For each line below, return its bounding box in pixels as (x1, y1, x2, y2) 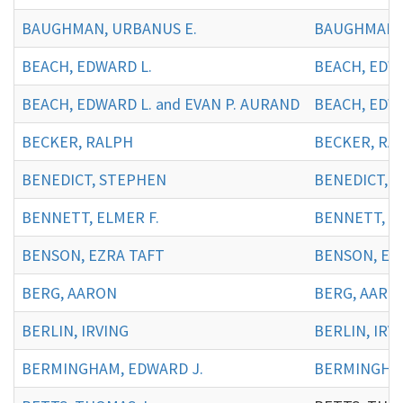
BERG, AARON (22, 282, 117, 303)
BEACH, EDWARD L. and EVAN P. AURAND (22, 93, 300, 114)
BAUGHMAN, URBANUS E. (22, 17, 197, 39)
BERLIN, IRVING (22, 319, 129, 341)
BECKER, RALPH (22, 130, 133, 152)
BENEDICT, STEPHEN (22, 168, 166, 190)
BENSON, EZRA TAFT (22, 244, 165, 265)
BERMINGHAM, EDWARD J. (22, 357, 203, 379)
